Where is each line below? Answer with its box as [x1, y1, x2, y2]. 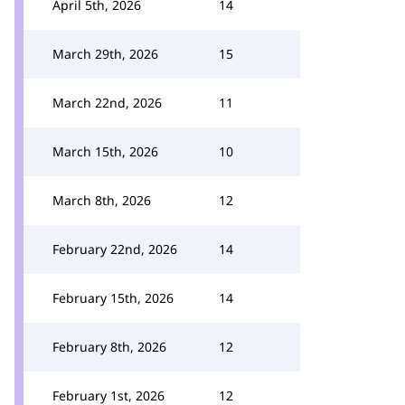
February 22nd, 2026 [52, 240, 177, 258]
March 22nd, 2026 [52, 94, 162, 111]
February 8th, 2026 [52, 338, 166, 355]
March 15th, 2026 [52, 143, 158, 160]
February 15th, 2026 [52, 289, 174, 306]
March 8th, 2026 [52, 192, 151, 209]
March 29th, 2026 [52, 45, 158, 62]
